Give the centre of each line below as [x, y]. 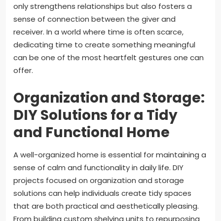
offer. [23, 70]
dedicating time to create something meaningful [104, 44]
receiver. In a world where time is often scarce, [98, 32]
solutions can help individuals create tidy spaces [102, 193]
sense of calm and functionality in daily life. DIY [98, 167]
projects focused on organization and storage [99, 180]
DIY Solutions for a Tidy [95, 115]
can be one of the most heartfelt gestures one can [109, 57]
